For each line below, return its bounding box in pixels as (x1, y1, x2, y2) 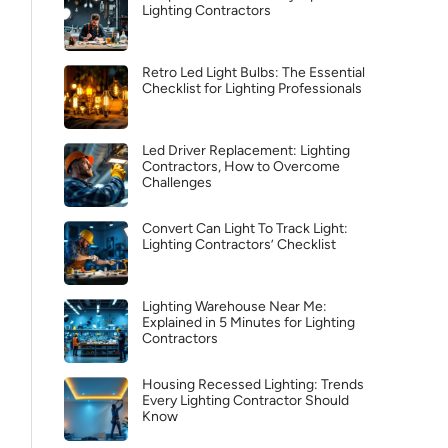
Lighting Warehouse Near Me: (142, 298, 327, 315)
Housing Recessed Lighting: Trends (142, 376, 364, 393)
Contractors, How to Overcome (142, 158, 340, 175)
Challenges (142, 174, 212, 191)
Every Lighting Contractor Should (142, 392, 349, 409)
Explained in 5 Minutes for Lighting (142, 314, 355, 331)
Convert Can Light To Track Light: (142, 220, 348, 237)
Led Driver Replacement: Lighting (142, 142, 350, 159)
